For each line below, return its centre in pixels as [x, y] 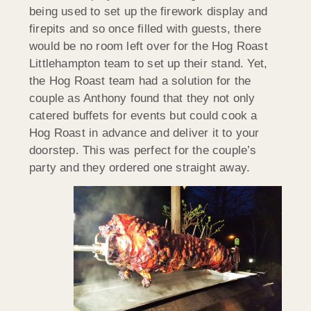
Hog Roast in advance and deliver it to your [144, 133]
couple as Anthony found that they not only [142, 98]
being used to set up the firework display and [149, 11]
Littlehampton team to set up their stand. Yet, [149, 63]
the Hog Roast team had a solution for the [140, 81]
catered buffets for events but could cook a [143, 115]
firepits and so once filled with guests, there [145, 28]
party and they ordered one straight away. [140, 167]
